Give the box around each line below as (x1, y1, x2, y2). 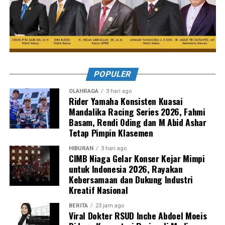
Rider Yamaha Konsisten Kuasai (68, 94, 183, 107)
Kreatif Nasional (68, 183, 128, 196)
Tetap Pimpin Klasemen (68, 126, 153, 139)
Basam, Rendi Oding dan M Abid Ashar (68, 115, 206, 129)
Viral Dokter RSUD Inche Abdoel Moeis (68, 208, 207, 222)
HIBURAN (68, 145, 93, 152)
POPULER (93, 69, 133, 79)
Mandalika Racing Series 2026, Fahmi (68, 104, 205, 118)
